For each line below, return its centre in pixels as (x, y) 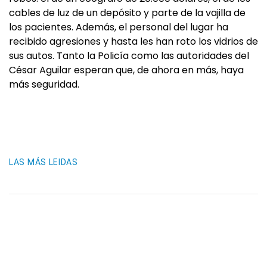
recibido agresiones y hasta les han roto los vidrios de (133, 41)
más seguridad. (44, 84)
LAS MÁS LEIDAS (44, 162)
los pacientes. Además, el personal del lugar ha (119, 27)
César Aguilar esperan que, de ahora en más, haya (126, 70)
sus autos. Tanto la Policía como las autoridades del (129, 56)
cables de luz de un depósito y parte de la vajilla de (127, 13)
